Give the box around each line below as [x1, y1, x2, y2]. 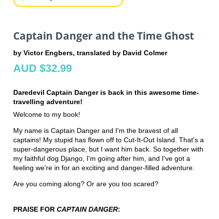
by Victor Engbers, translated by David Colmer [13, 49, 167, 57]
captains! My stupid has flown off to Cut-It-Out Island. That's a [13, 136, 204, 144]
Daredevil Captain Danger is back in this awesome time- [13, 88, 199, 97]
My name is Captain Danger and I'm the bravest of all [13, 127, 178, 135]
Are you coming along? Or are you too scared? [13, 180, 158, 188]
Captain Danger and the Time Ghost [13, 28, 194, 43]
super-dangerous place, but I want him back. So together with [13, 145, 203, 153]
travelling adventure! [13, 98, 83, 106]
